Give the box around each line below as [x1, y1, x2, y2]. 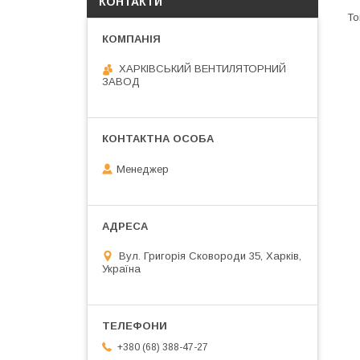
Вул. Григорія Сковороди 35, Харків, [119, 249, 301, 262]
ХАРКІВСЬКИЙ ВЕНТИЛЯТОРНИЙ [119, 63, 286, 75]
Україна [102, 262, 141, 275]
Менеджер [117, 162, 169, 175]
